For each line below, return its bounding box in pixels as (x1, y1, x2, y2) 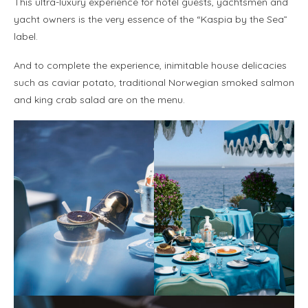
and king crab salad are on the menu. (14, 93, 185, 107)
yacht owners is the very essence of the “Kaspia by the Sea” (14, 13, 287, 26)
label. (14, 30, 38, 43)
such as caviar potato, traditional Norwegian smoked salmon (14, 76, 294, 89)
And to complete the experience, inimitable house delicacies (14, 59, 287, 72)
